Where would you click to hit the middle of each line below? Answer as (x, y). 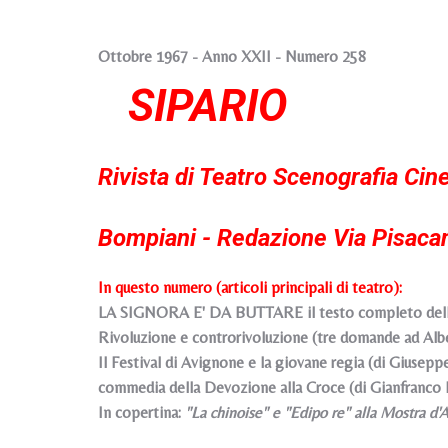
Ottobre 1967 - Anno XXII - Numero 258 (232, 56)
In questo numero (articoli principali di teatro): (250, 287)
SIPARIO (207, 106)
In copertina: (139, 412)
